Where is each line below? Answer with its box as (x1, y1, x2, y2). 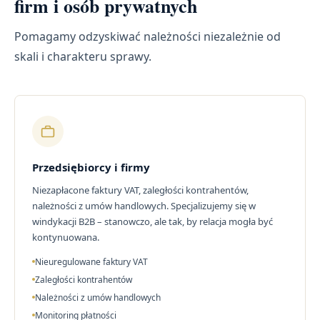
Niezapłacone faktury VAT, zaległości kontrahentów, (32, 184, 249, 197)
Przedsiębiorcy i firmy (32, 160, 150, 175)
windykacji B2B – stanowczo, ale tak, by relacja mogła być (32, 215, 273, 229)
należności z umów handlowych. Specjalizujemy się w (32, 199, 256, 213)
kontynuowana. (32, 231, 99, 244)
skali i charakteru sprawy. (14, 49, 151, 65)
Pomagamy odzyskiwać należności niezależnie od (14, 29, 281, 45)
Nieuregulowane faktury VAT (35, 256, 148, 269)
